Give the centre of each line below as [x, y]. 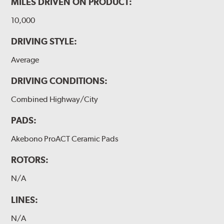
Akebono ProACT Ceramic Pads [65, 139]
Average [25, 60]
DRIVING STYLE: [44, 41]
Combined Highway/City [55, 99]
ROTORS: [30, 160]
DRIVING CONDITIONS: [59, 81]
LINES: [25, 199]
